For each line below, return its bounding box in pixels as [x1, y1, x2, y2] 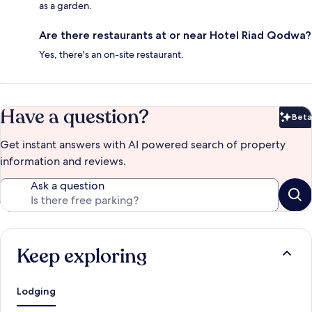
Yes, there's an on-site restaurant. [39, 48, 184, 61]
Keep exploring [17, 243, 147, 270]
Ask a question [31, 178, 104, 194]
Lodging [17, 285, 56, 298]
